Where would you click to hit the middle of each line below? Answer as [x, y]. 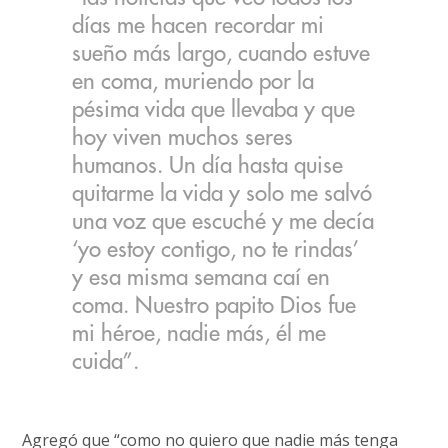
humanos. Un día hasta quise [208, 165]
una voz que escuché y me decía [223, 221]
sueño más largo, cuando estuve [221, 53]
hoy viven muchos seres [183, 137]
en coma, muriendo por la [193, 81]
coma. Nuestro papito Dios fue [214, 305]
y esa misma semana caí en [201, 277]
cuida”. [106, 361]
